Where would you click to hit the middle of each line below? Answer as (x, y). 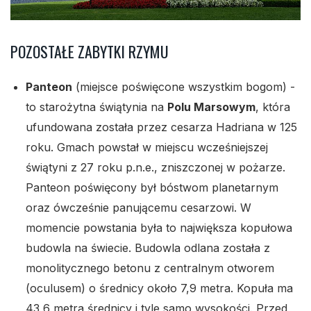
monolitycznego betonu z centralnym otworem (150, 268)
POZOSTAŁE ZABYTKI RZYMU (90, 52)
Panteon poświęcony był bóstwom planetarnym (152, 188)
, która (273, 107)
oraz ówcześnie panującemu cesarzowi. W (138, 208)
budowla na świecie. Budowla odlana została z (148, 248)
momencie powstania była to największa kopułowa (159, 228)
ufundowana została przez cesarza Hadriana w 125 (161, 127)
